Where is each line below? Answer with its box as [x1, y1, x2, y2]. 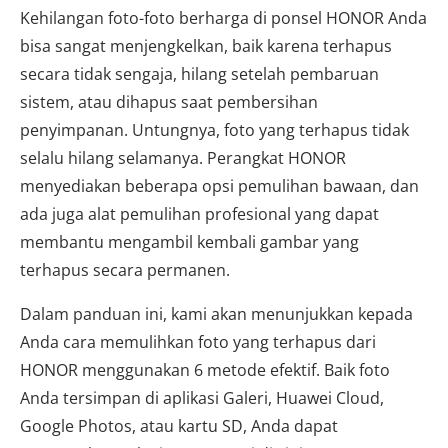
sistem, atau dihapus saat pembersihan [20, 91, 318, 113]
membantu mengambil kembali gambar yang [20, 231, 359, 253]
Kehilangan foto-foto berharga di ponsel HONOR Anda [20, 7, 427, 29]
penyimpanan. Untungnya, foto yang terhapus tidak [20, 119, 409, 141]
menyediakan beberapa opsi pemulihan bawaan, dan [20, 175, 419, 197]
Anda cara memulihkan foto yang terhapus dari [20, 331, 376, 353]
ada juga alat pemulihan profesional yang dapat [20, 203, 379, 225]
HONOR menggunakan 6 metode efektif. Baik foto [20, 359, 390, 381]
